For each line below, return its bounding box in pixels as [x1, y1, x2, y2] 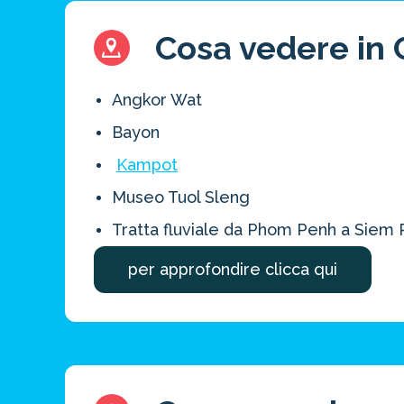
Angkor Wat [112, 90, 202, 109]
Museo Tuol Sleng [112, 188, 250, 207]
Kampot [116, 155, 178, 174]
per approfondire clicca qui [128, 260, 337, 279]
